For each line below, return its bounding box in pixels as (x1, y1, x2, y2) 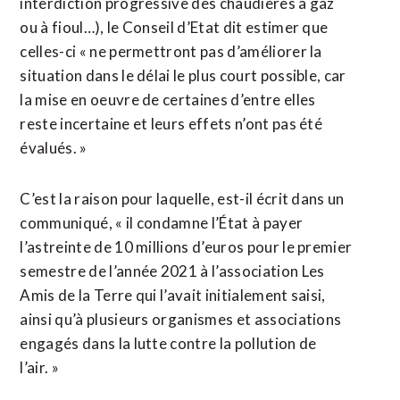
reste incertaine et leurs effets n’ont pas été (20, 114, 323, 133)
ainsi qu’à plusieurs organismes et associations (20, 310, 342, 329)
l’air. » (20, 358, 59, 377)
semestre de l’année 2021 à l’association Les (20, 262, 325, 280)
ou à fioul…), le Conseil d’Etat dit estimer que (20, 18, 329, 37)
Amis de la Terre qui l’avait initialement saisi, (20, 286, 326, 304)
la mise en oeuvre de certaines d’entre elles (20, 90, 316, 109)
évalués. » (20, 138, 87, 157)
